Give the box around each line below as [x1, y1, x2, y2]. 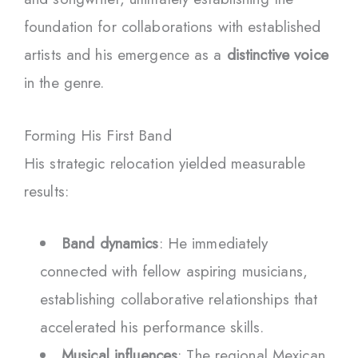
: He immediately [158, 233, 268, 255]
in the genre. [24, 72, 105, 94]
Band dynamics [62, 233, 159, 255]
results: [24, 180, 69, 202]
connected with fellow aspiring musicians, [40, 261, 308, 283]
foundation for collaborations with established [24, 16, 321, 38]
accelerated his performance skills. [40, 316, 265, 339]
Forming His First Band [24, 124, 172, 146]
